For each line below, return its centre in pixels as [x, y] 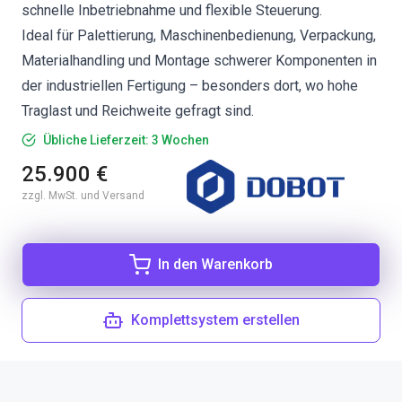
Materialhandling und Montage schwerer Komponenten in [199, 61]
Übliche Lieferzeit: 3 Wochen [126, 140]
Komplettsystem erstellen [215, 320]
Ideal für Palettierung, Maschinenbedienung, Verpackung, [199, 35]
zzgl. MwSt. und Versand [83, 196]
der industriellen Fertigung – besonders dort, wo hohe [190, 86]
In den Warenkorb [215, 264]
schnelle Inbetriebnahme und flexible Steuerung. [172, 10]
